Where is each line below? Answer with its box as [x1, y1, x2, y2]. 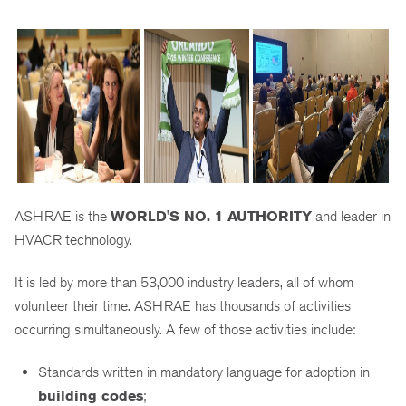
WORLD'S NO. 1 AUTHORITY [111, 208, 312, 226]
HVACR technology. [14, 231, 136, 249]
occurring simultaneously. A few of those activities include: [14, 320, 355, 338]
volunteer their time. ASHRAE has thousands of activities [14, 296, 351, 314]
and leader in [312, 208, 391, 226]
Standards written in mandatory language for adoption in [38, 362, 370, 381]
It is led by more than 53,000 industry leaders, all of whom [14, 273, 353, 291]
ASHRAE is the [14, 208, 111, 226]
